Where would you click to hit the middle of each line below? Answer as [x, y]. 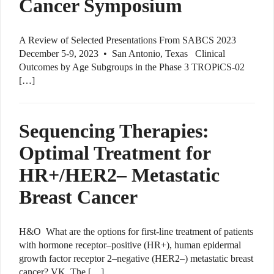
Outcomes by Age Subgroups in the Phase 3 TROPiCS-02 [132, 67]
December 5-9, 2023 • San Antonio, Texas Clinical [122, 54]
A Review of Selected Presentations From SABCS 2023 [128, 40]
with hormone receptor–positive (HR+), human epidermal [130, 245]
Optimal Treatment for [115, 153]
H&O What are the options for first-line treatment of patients [136, 232]
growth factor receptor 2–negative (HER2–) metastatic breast [136, 259]
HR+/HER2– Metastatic [119, 175]
